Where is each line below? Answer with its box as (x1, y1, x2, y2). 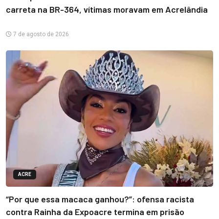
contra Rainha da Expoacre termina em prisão (6, 206, 184, 217)
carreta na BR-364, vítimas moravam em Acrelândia (6, 4, 208, 15)
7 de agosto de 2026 (12, 31, 69, 38)
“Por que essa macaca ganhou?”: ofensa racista (6, 193, 194, 204)
